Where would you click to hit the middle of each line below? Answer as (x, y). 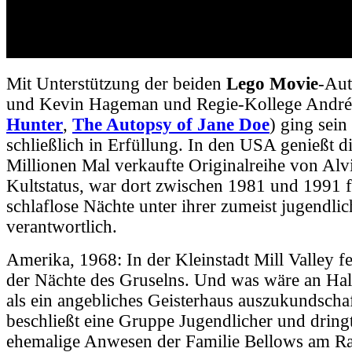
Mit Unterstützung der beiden (116, 83)
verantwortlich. (62, 226)
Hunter (35, 124)
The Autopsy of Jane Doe (171, 124)
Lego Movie (272, 83)
